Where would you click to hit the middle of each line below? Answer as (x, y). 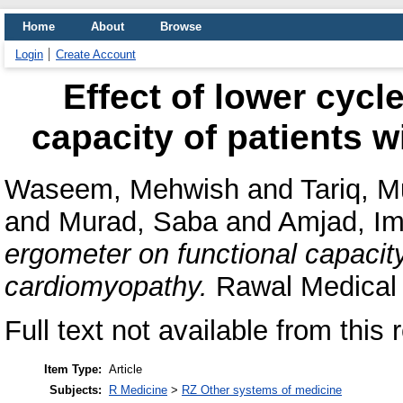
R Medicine (138, 390)
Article (125, 370)
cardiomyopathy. (106, 286)
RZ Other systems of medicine (262, 390)
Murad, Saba (138, 221)
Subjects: (76, 390)
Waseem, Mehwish (122, 189)
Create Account (96, 54)
